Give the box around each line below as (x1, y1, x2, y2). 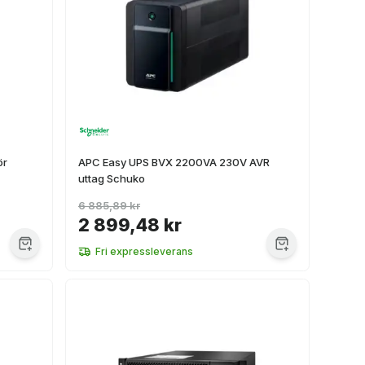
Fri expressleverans (95, 245, 193, 257)
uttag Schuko (78, 172, 145, 185)
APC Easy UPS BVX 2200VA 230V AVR (78, 156, 270, 169)
